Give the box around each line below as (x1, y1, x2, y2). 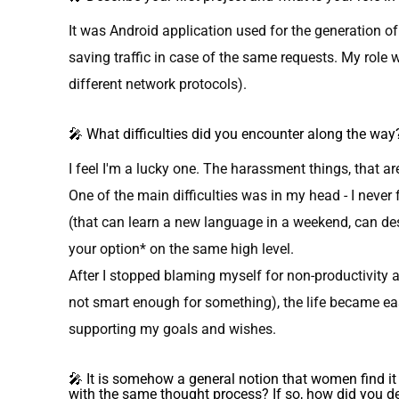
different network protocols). (69, 75, 248, 93)
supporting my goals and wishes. (69, 320, 277, 338)
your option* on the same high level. (69, 240, 295, 257)
